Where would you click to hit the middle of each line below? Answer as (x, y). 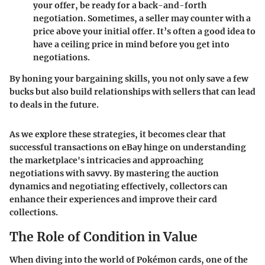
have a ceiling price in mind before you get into (131, 45)
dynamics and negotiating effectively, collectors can (119, 187)
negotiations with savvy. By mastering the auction (114, 174)
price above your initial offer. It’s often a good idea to (144, 32)
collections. (34, 213)
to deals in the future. (54, 105)
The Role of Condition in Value (104, 237)
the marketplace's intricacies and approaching (106, 161)
